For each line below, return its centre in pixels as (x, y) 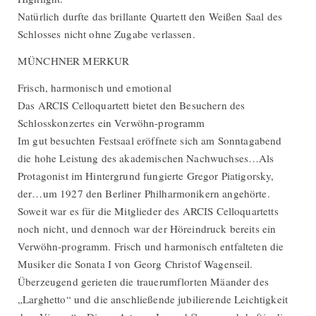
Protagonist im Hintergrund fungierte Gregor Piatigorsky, (146, 175)
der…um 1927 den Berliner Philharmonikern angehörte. (144, 193)
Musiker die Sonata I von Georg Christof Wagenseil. (135, 263)
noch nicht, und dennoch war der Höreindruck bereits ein (147, 228)
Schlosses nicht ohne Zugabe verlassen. (107, 34)
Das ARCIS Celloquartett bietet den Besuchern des (132, 105)
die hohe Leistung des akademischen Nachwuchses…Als (146, 158)
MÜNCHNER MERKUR (74, 61)
